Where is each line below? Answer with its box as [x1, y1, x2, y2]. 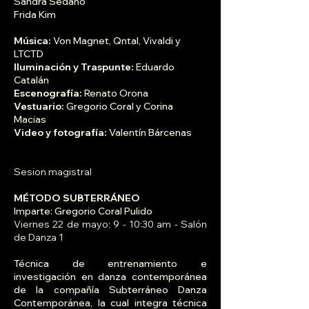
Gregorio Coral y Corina [66, 100, 173, 113]
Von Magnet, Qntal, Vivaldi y [53, 34, 181, 48]
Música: [14, 34, 53, 48]
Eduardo [134, 61, 175, 74]
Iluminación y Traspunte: [14, 61, 134, 74]
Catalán [14, 74, 49, 87]
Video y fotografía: [14, 126, 107, 139]
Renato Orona [82, 87, 148, 100]
